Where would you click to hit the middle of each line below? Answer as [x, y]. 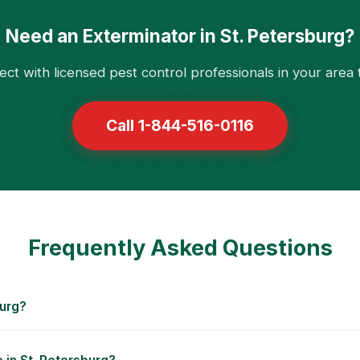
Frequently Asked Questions [180, 248]
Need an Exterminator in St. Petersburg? [180, 36]
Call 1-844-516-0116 [180, 125]
